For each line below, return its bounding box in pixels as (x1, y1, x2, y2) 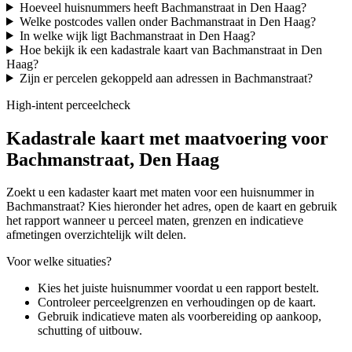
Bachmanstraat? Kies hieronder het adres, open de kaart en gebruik (6, 200, 337, 214)
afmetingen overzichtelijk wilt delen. (6, 228, 186, 242)
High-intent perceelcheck (6, 97, 130, 112)
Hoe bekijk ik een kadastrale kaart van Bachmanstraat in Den (19, 42, 322, 57)
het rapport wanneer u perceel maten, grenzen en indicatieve (6, 214, 303, 228)
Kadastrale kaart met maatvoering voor (6, 127, 328, 148)
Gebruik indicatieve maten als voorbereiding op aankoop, (38, 310, 321, 324)
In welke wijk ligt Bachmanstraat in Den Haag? (19, 28, 255, 42)
